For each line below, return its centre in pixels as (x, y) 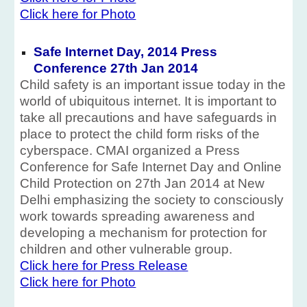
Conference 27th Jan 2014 (116, 68)
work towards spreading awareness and (138, 216)
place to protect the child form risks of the (140, 134)
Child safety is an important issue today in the (153, 85)
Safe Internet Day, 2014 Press (126, 52)
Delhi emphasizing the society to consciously (152, 200)
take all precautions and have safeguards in (149, 118)
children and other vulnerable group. (126, 249)
